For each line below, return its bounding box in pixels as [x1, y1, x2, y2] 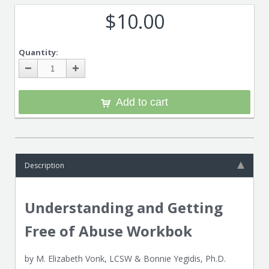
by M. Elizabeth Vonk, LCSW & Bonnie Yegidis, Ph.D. [25, 253, 226, 264]
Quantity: [19, 47, 58, 58]
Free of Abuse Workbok [25, 221, 192, 241]
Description [25, 160, 64, 171]
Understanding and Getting [25, 198, 223, 217]
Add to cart [116, 96, 168, 108]
